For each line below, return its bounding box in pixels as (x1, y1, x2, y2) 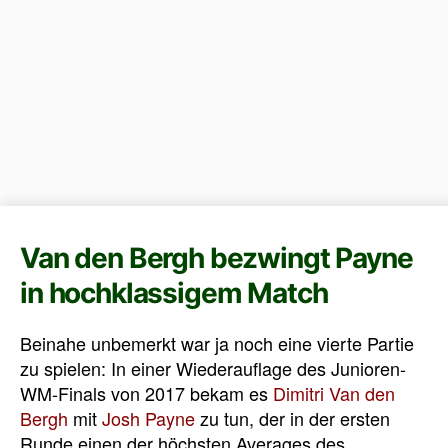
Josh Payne (102, 404, 195, 431)
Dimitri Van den (273, 379, 395, 406)
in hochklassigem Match (20, 275, 328, 310)
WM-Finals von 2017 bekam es (20, 379, 273, 406)
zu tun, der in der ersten (195, 404, 390, 431)
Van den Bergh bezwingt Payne (20, 240, 413, 275)
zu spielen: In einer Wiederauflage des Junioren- (20, 354, 406, 381)
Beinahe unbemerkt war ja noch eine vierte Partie (20, 329, 414, 356)
